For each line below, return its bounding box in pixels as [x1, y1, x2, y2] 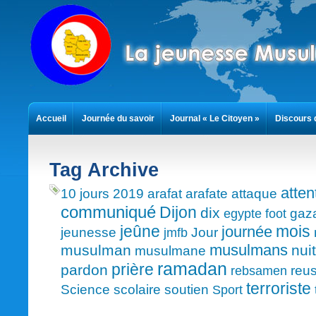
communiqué [61, 202, 156, 221]
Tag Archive [49, 159, 159, 181]
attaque [231, 186, 277, 201]
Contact [82, 146, 114, 156]
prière [111, 261, 154, 279]
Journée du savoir [82, 114, 154, 123]
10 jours [61, 186, 109, 201]
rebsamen [231, 264, 287, 278]
